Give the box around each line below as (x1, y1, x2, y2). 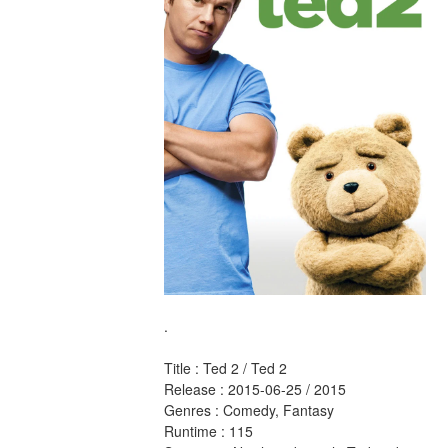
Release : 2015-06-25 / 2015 (163, 379, 350, 400)
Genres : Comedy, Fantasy (163, 400, 338, 421)
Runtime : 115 (163, 421, 257, 442)
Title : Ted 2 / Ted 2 (163, 358, 291, 379)
